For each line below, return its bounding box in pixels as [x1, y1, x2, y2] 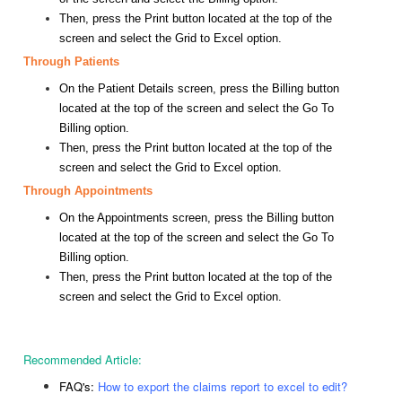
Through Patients [23, 55, 119, 69]
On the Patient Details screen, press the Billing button [59, 82, 339, 96]
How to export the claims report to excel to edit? [98, 378, 347, 396]
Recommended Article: [23, 351, 145, 369]
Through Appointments [23, 184, 153, 198]
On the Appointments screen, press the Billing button [59, 211, 334, 225]
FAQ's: [59, 378, 98, 396]
